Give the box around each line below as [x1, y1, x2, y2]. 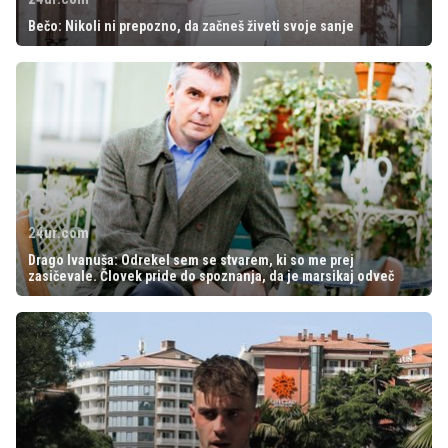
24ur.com [28, 223, 89, 242]
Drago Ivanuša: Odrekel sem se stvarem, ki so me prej [28, 251, 354, 268]
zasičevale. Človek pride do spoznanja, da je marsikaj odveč [28, 267, 394, 284]
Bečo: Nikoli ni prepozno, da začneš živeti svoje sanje [28, 17, 354, 34]
